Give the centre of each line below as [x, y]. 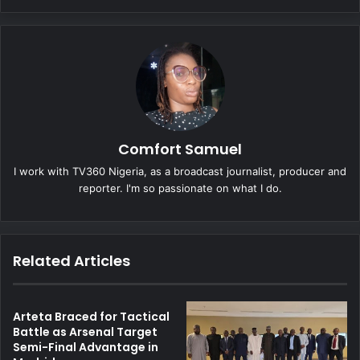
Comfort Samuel [180, 149]
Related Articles [72, 260]
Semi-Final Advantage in [86, 347]
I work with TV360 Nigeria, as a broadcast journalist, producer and [180, 171]
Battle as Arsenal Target [85, 331]
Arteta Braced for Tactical [91, 316]
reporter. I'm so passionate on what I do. [180, 188]
